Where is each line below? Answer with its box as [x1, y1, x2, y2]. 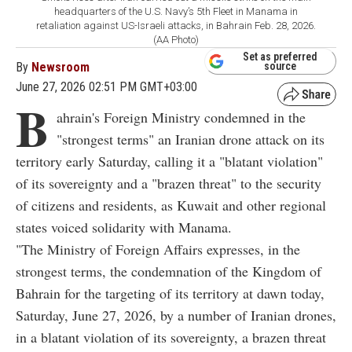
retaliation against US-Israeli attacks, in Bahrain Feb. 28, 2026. [36, 19, 316, 31]
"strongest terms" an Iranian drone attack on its [57, 129, 324, 148]
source [264, 59, 296, 72]
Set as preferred [243, 49, 317, 63]
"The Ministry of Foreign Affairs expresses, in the [16, 239, 300, 258]
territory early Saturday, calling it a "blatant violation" [16, 151, 323, 170]
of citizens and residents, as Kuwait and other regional [16, 195, 326, 214]
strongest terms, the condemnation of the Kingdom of [16, 261, 321, 280]
